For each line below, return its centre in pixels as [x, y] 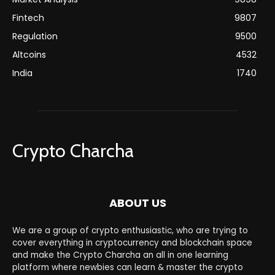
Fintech [28, 17]
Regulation [35, 36]
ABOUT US [137, 203]
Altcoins [29, 54]
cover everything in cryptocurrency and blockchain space [132, 242]
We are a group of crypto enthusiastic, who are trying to [130, 230]
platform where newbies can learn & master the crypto [128, 267]
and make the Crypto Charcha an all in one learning [120, 255]
